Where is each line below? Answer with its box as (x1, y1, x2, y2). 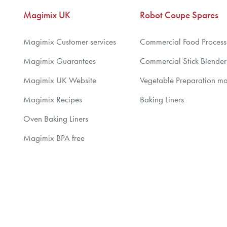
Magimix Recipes (23, 94, 82, 105)
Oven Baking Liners (23, 113, 88, 124)
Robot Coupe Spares (140, 9, 218, 21)
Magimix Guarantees (23, 55, 96, 66)
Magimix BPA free (23, 132, 85, 143)
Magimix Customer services (23, 36, 116, 47)
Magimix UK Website (23, 74, 96, 86)
